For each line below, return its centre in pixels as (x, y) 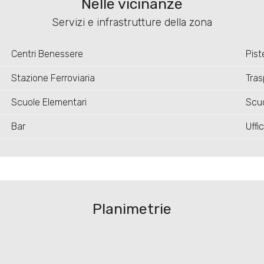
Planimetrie (132, 209)
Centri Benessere (47, 54)
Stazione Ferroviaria (53, 78)
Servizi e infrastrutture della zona (132, 23)
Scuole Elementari (49, 103)
